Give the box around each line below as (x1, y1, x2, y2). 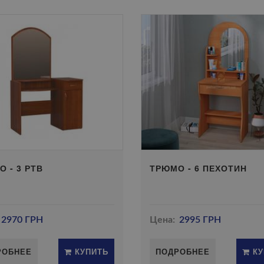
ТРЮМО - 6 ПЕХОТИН (149, 162, 247, 174)
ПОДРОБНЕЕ (155, 246, 210, 257)
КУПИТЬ (71, 246, 108, 257)
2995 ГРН (179, 215, 222, 225)
